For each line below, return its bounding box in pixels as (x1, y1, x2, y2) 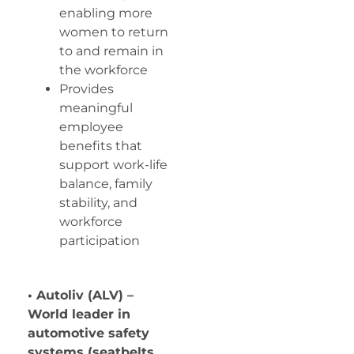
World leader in (28, 306, 130, 322)
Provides (59, 81, 114, 97)
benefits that (59, 138, 142, 154)
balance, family (59, 176, 153, 192)
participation (59, 233, 140, 249)
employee (59, 119, 123, 135)
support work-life (59, 157, 168, 173)
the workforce (59, 62, 148, 78)
